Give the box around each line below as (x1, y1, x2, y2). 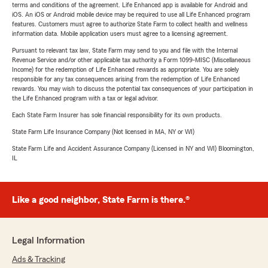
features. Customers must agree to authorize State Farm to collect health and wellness (12, 20, 248, 28)
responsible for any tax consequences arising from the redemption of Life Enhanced (12, 75, 240, 83)
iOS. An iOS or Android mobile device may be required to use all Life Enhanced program (12, 11, 250, 18)
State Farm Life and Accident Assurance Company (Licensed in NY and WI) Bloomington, (12, 145, 254, 152)
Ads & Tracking (12, 255, 65, 264)
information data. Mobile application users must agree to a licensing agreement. (12, 30, 228, 37)
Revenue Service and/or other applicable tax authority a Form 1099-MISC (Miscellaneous (12, 56, 251, 63)
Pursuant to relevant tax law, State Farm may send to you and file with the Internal (12, 47, 237, 54)
